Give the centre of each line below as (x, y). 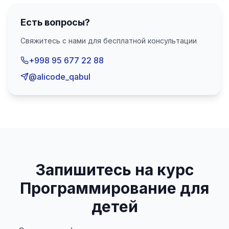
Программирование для (114, 188)
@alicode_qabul (60, 77)
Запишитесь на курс (114, 170)
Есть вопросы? (55, 22)
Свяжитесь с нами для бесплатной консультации (109, 41)
